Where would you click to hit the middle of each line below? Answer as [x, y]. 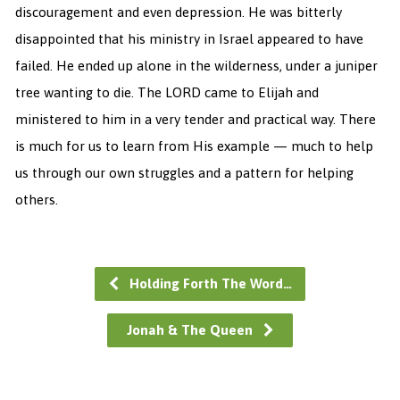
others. [36, 199]
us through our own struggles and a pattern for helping [184, 172]
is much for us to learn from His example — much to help [194, 146]
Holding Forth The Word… [209, 283]
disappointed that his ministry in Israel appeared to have [189, 38]
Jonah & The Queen [192, 329]
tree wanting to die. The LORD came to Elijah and [167, 92]
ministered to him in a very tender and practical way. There [195, 119]
